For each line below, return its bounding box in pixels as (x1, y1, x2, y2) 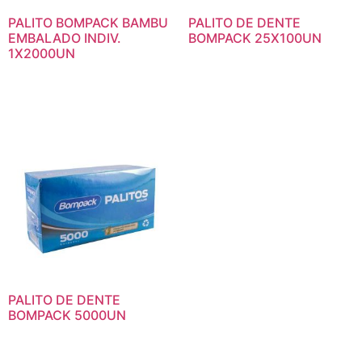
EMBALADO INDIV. (8, 30, 121, 47)
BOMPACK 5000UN (8, 306, 126, 323)
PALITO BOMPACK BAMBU (8, 15, 168, 32)
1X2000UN (8, 45, 75, 62)
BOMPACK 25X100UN (187, 30, 322, 47)
